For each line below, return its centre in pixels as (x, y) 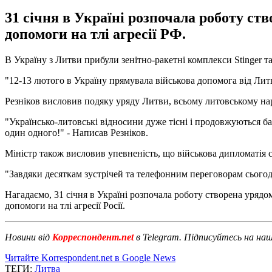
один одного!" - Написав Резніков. (76, 132)
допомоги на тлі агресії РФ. (95, 34)
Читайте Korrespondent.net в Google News (90, 257)
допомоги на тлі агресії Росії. (65, 205)
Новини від (27, 237)
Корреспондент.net (93, 237)
